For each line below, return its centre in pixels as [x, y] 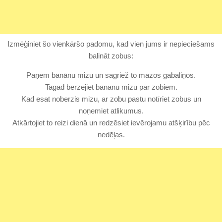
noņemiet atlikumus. [111, 111]
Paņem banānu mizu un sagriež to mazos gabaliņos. [111, 75]
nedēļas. [111, 135]
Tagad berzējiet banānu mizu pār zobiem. [111, 87]
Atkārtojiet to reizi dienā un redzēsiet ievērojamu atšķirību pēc [111, 123]
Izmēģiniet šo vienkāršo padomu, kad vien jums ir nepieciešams [111, 44]
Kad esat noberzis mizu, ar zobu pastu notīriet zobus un [111, 99]
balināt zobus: [111, 56]
